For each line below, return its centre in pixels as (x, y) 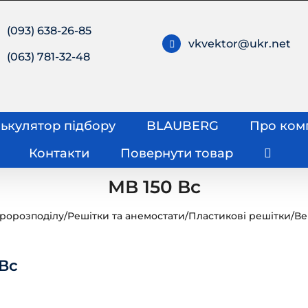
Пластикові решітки (239, 216)
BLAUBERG (182, 125)
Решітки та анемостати (126, 216)
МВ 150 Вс (154, 187)
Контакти (59, 153)
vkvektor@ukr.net (240, 44)
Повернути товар (176, 153)
